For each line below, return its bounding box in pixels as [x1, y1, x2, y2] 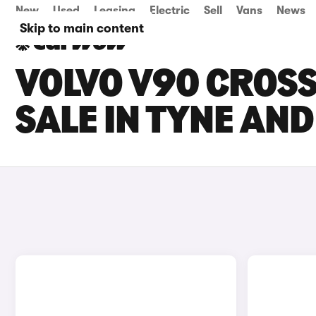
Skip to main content [20, 21, 144, 35]
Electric [150, 4, 190, 17]
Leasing [94, 4, 135, 17]
